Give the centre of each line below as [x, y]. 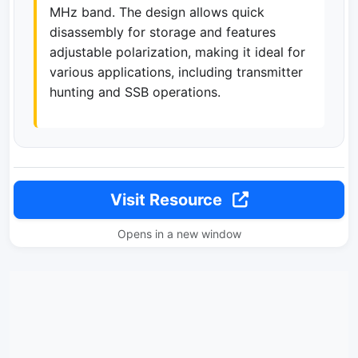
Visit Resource [168, 199]
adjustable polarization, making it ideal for [177, 52]
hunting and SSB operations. [135, 91]
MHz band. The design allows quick [157, 12]
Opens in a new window [179, 233]
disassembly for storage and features [163, 32]
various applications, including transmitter [176, 72]
